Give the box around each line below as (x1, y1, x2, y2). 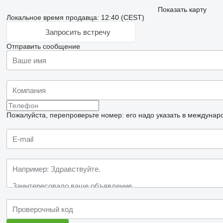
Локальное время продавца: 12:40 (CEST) (6, 13, 144, 21)
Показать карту (157, 5, 207, 13)
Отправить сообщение (6, 42, 80, 50)
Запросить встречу (45, 27, 111, 36)
